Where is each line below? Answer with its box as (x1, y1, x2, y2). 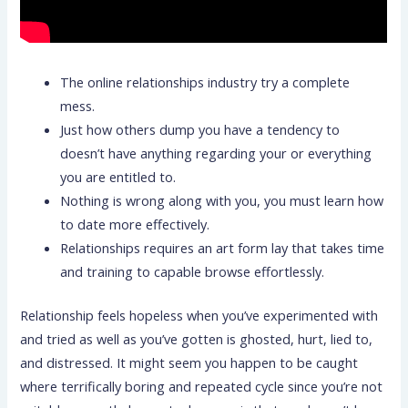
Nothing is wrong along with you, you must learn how (60, 191, 384, 210)
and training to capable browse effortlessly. (60, 262, 325, 281)
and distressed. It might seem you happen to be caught (20, 353, 359, 372)
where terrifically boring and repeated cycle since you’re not (20, 377, 383, 396)
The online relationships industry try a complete (60, 73, 351, 92)
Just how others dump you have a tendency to (60, 120, 341, 139)
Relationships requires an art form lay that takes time (60, 239, 385, 258)
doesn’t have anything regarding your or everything (60, 144, 372, 163)
